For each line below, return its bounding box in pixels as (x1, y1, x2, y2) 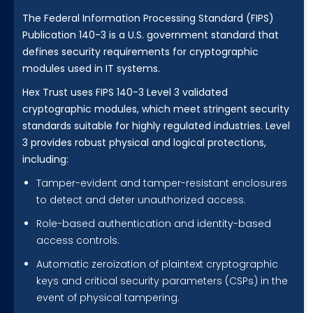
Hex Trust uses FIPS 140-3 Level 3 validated (22, 85, 228, 100)
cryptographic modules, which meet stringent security (22, 102, 289, 117)
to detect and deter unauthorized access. (36, 193, 246, 208)
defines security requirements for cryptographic (22, 45, 259, 59)
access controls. (36, 233, 119, 248)
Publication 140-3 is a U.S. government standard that (22, 28, 279, 43)
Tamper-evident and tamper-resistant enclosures (36, 176, 287, 191)
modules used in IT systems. (22, 61, 160, 76)
